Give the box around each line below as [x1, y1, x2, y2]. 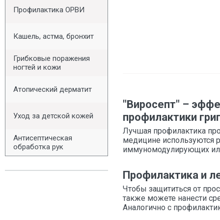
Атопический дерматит [13, 85, 92, 94]
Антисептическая [13, 134, 72, 142]
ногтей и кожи [13, 63, 61, 72]
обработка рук [13, 142, 63, 151]
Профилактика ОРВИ [13, 5, 84, 14]
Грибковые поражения [13, 54, 90, 63]
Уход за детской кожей [13, 111, 93, 120]
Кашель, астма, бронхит [13, 32, 94, 41]
